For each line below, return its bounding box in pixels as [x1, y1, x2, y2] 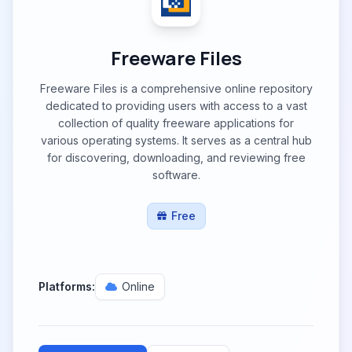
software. [152, 168, 200, 181]
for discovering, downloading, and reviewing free [46, 151, 306, 164]
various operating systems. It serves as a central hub [40, 134, 312, 147]
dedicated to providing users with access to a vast [45, 99, 307, 112]
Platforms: [38, 280, 95, 293]
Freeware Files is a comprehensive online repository [39, 82, 313, 95]
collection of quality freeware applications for [58, 116, 294, 130]
